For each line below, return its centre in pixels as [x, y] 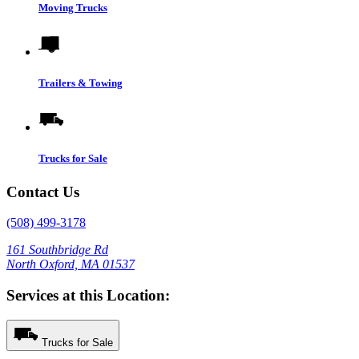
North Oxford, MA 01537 [71, 264]
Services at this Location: [88, 295]
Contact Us [43, 192]
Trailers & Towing [81, 83]
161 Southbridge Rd [57, 250]
